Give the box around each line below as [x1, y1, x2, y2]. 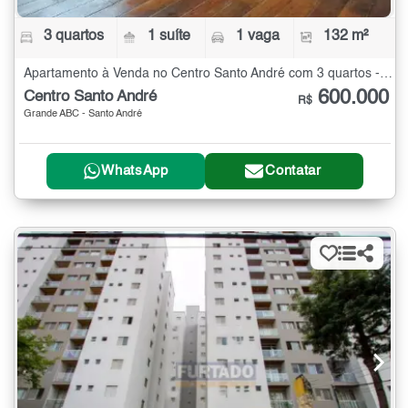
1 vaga [235, 29, 280, 45]
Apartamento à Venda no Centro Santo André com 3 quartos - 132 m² [380, 67, 393, 81]
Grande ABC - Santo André [24, 109, 142, 120]
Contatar [265, 164, 321, 178]
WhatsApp [101, 164, 168, 178]
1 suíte [148, 29, 191, 45]
